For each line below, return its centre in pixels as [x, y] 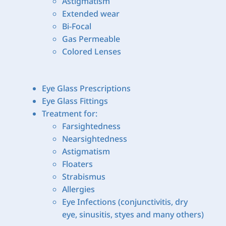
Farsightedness [91, 126]
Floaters [77, 164]
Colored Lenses [91, 51]
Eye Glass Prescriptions [86, 88]
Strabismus [83, 176]
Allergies [78, 189]
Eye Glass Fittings [75, 101]
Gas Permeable [91, 39]
